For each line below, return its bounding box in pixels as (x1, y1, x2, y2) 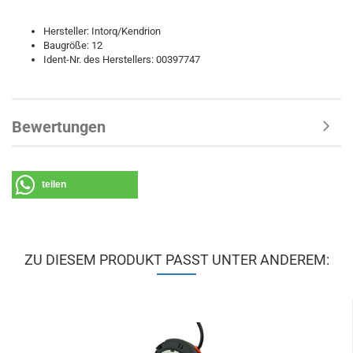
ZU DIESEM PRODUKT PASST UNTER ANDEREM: (24, 251, 329, 268)
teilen (42, 179, 66, 190)
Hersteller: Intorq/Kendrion (43, 25, 161, 37)
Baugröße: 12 (43, 39, 102, 51)
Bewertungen (12, 117, 106, 136)
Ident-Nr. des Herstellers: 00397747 (43, 54, 200, 65)
